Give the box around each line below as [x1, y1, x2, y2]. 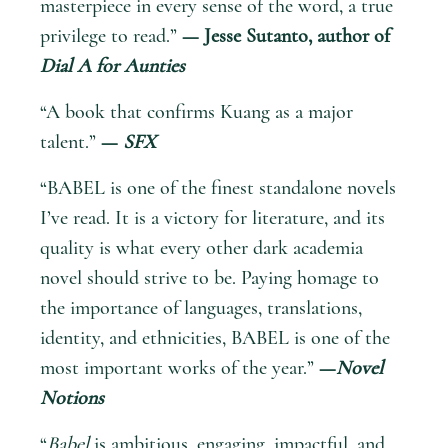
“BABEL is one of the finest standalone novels [40, 175, 396, 200]
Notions [40, 385, 104, 410]
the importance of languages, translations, [40, 295, 362, 320]
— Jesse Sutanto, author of [182, 23, 390, 48]
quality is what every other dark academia [40, 235, 363, 260]
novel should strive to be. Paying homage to [40, 265, 379, 290]
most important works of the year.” [40, 355, 319, 380]
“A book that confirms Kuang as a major [40, 99, 353, 124]
